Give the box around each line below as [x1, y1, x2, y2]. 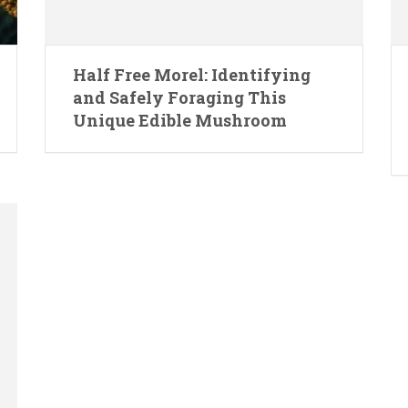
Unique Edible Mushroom [72, 109, 287, 132]
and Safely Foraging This [72, 87, 286, 109]
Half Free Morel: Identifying [72, 64, 311, 87]
